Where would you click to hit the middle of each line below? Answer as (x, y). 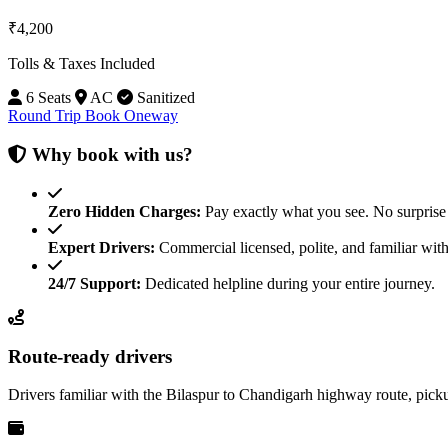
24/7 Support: (94, 283)
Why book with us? (110, 155)
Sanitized (164, 98)
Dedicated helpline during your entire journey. (288, 283)
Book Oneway (131, 116)
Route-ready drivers (90, 356)
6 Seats (46, 98)
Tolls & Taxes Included (81, 64)
